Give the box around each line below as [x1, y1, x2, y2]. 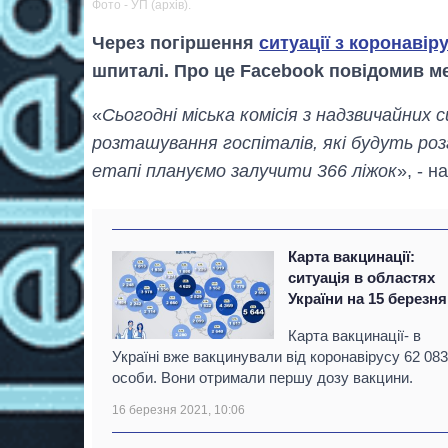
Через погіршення [92, 33, 259, 54]
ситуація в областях [288, 269, 436, 287]
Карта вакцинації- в [288, 327, 422, 345]
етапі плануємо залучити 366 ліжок [92, 161, 397, 182]
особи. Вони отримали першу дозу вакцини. [112, 369, 413, 387]
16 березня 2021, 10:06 [112, 403, 245, 418]
